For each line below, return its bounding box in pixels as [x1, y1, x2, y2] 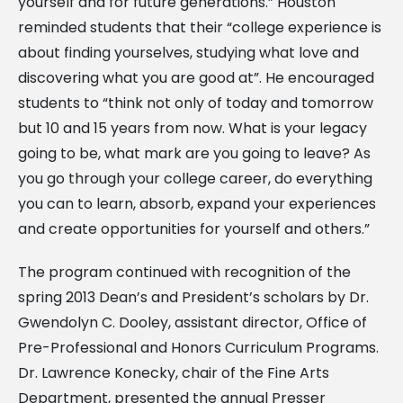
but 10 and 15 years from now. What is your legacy [18, 117, 367, 139]
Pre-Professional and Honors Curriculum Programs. [18, 336, 379, 358]
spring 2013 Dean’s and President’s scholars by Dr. [18, 286, 369, 308]
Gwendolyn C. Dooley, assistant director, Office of [18, 311, 367, 333]
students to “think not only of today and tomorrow [18, 92, 373, 113]
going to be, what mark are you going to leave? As [18, 142, 371, 164]
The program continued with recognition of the [18, 261, 351, 282]
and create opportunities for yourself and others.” [18, 218, 370, 239]
